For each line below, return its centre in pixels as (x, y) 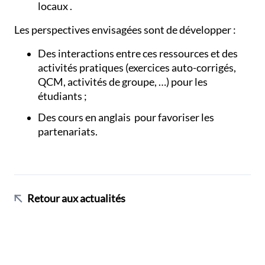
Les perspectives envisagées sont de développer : (125, 30)
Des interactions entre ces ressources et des (138, 53)
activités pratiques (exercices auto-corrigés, (137, 67)
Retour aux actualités (77, 198)
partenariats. (68, 132)
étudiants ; (63, 96)
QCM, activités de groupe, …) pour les (123, 82)
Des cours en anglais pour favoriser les (126, 118)
